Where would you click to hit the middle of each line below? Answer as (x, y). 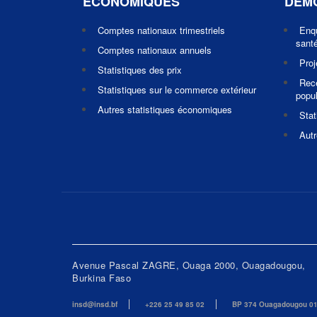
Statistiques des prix (140, 70)
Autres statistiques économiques (165, 109)
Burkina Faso (102, 278)
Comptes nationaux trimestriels (161, 30)
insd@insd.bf (95, 304)
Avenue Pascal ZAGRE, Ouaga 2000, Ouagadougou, (189, 265)
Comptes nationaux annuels (155, 50)
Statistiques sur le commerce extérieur (177, 90)
